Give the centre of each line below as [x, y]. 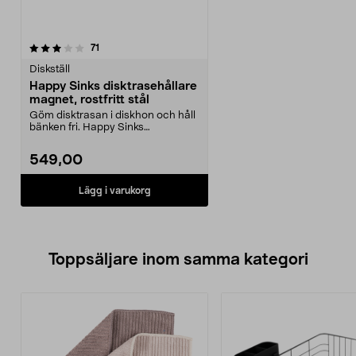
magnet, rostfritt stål [89, 100]
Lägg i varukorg [114, 190]
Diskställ [50, 70]
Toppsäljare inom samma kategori [178, 260]
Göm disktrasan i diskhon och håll [112, 116]
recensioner [126, 47]
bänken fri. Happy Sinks [87, 128]
